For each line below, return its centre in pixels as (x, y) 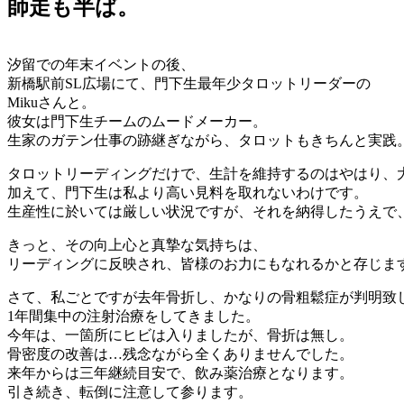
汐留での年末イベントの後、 (101, 64)
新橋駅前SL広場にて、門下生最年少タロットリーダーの (189, 83)
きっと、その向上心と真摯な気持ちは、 (137, 244)
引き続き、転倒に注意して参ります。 (130, 391)
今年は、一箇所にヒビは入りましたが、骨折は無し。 (180, 335)
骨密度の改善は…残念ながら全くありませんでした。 (180, 353)
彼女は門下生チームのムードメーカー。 (137, 121)
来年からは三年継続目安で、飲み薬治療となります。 (180, 372)
